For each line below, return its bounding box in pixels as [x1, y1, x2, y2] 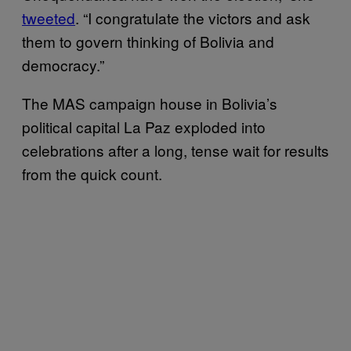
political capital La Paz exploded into [22, 116, 266, 137]
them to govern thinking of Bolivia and [22, 31, 274, 52]
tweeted [22, 7, 75, 28]
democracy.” [22, 54, 104, 75]
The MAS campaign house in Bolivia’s [22, 92, 277, 114]
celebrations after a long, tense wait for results [22, 139, 329, 161]
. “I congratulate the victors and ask [75, 7, 310, 28]
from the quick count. [22, 163, 166, 184]
